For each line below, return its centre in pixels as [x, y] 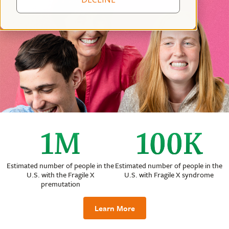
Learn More [114, 208]
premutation [60, 184]
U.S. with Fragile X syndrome [169, 174]
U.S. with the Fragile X [60, 174]
